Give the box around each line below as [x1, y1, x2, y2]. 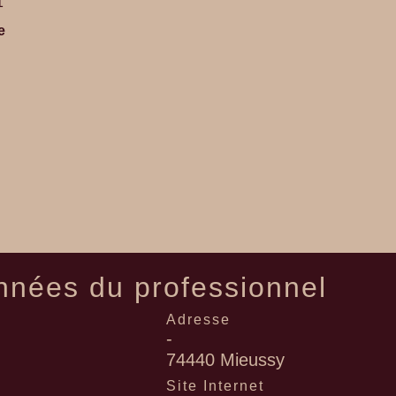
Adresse [165, 312, 231, 328]
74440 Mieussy [165, 350, 285, 370]
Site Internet [165, 378, 264, 394]
